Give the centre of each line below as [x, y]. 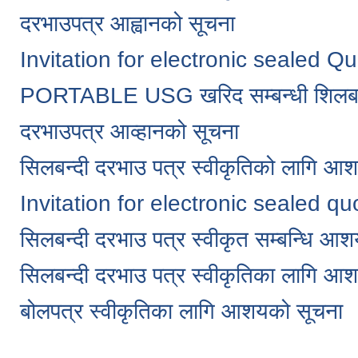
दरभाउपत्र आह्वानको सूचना [127, 24]
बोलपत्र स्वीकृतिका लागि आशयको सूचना [181, 312]
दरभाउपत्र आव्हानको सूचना [129, 132]
